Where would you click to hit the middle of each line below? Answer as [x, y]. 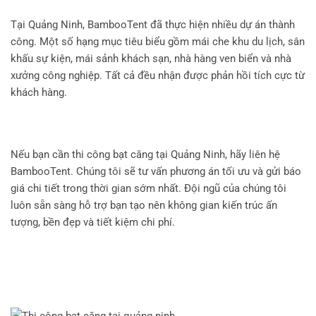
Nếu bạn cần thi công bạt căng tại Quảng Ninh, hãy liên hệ [145, 155]
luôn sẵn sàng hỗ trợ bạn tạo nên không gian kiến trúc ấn [144, 206]
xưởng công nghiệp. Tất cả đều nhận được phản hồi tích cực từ [158, 76]
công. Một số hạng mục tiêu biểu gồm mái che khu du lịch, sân [158, 42]
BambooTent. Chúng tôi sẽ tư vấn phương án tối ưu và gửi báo [156, 172]
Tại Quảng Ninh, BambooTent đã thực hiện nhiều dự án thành [153, 25]
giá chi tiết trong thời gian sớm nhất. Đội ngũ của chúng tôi [148, 189]
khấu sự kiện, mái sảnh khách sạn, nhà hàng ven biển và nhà [151, 59]
